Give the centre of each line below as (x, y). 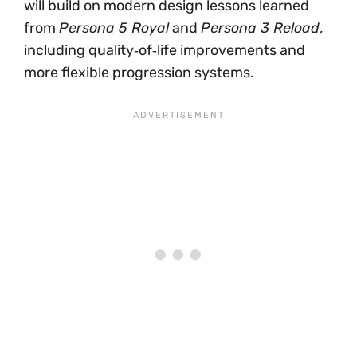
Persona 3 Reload (260, 28)
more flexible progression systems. (139, 73)
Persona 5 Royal (114, 28)
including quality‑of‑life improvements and (165, 50)
